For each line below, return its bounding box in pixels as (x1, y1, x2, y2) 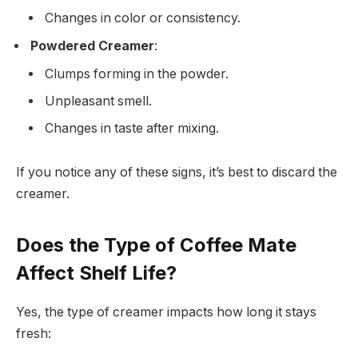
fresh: (16, 325, 51, 341)
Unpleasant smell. (45, 93, 152, 109)
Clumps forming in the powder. (45, 66, 229, 82)
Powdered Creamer (30, 38, 154, 54)
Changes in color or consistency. (45, 10, 241, 26)
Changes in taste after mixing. (45, 120, 219, 136)
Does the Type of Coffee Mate (16, 233, 296, 257)
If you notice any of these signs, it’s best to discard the (16, 165, 337, 181)
